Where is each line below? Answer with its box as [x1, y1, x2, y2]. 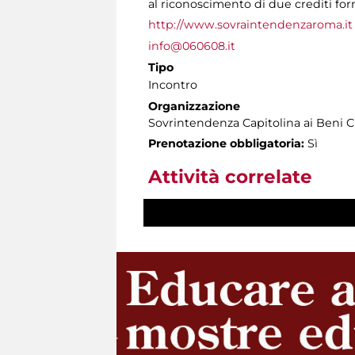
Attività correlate [148, 165, 312, 188]
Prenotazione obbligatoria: [148, 136, 304, 151]
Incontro [148, 77, 197, 92]
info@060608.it [148, 38, 235, 53]
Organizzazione [148, 98, 240, 113]
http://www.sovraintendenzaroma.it [148, 17, 353, 32]
